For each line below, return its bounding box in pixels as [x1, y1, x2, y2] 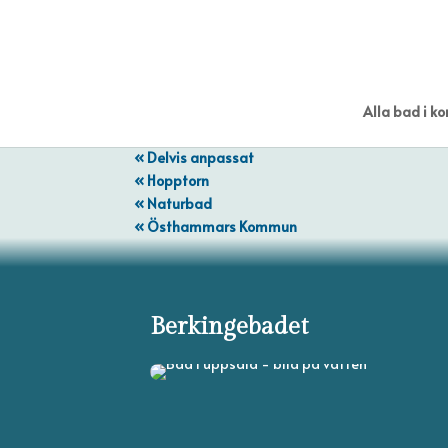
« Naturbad [134, 194, 213, 213]
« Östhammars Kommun [134, 217, 298, 236]
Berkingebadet [150, 312, 309, 341]
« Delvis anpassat [134, 148, 255, 167]
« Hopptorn [134, 171, 210, 190]
